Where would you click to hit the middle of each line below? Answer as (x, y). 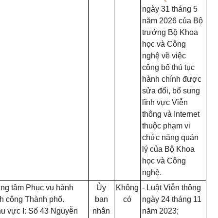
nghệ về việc (164, 56)
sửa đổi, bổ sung (171, 91)
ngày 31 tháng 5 (170, 9)
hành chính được (172, 79)
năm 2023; (160, 211)
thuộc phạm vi (166, 126)
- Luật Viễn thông (172, 188)
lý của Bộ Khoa (168, 149)
